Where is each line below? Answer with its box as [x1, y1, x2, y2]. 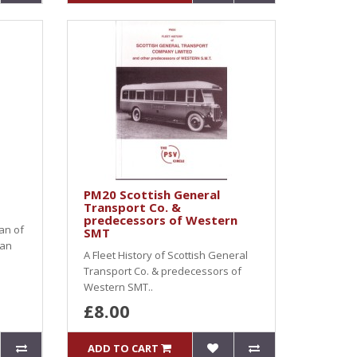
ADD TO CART [88, 341, 159, 355]
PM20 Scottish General [83, 186, 220, 202]
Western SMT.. [83, 280, 153, 294]
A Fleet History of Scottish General [83, 248, 248, 262]
